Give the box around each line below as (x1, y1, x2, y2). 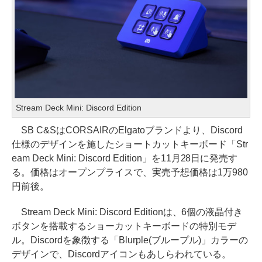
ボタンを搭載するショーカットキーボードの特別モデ (12, 220, 236, 231)
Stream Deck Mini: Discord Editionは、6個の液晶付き (12, 206, 243, 217)
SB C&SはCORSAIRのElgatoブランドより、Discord (12, 125, 243, 135)
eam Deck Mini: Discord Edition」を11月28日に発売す (12, 153, 238, 163)
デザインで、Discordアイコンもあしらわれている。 (12, 249, 231, 259)
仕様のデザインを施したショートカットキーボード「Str (12, 139, 248, 149)
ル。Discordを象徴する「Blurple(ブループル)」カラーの (12, 235, 248, 245)
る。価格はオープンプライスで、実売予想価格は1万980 (12, 167, 248, 177)
